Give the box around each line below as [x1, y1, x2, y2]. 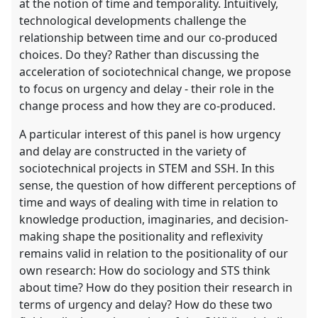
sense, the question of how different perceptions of [19, 177, 297, 194]
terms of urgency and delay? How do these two [19, 297, 273, 313]
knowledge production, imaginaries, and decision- [19, 212, 289, 228]
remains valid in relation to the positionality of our [19, 246, 289, 262]
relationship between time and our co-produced [19, 30, 278, 46]
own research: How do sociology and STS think [19, 263, 271, 279]
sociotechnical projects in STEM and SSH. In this [19, 160, 275, 177]
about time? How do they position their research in [19, 280, 293, 296]
